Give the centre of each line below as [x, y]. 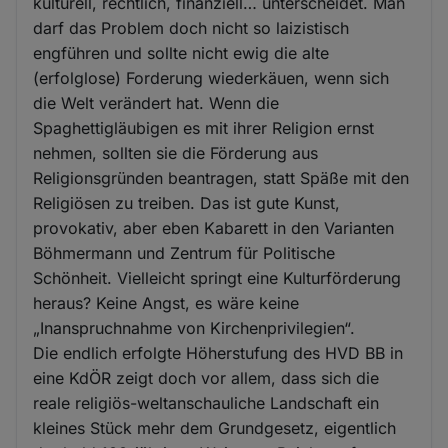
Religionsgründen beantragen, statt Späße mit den [221, 178]
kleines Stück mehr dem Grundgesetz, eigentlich [215, 428]
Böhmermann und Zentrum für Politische [184, 253]
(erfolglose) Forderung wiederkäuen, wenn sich [211, 78]
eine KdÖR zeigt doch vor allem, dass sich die [206, 378]
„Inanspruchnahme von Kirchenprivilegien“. [194, 328]
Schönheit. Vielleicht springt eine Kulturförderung [217, 278]
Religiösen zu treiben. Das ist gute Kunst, [187, 203]
